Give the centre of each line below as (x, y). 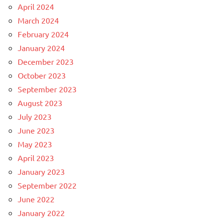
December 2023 (46, 62)
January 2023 (41, 172)
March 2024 (38, 20)
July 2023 (35, 117)
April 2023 (36, 158)
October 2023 (42, 75)
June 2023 (36, 130)
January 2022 (41, 213)
